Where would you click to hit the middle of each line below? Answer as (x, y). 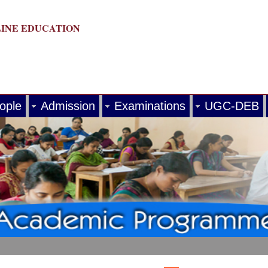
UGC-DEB (232, 106)
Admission (68, 106)
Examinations (150, 106)
